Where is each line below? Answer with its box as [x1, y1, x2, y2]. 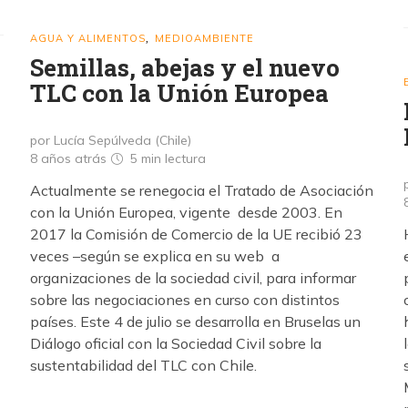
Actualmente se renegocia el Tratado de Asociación [30, 181, 373, 199]
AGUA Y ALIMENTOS [30, 32, 146, 45]
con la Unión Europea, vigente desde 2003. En [30, 203, 342, 221]
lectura [165, 150, 206, 167]
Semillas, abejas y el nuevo [30, 52, 340, 83]
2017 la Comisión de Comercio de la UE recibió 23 [30, 225, 362, 243]
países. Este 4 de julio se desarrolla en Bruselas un [30, 312, 361, 331]
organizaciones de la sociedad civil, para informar [30, 269, 356, 287]
